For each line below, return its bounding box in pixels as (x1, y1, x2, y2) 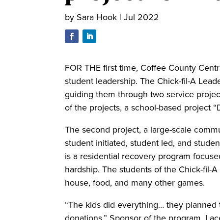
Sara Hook (77, 11, 117, 24)
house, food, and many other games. (65, 176, 207, 190)
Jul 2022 (124, 11, 159, 24)
